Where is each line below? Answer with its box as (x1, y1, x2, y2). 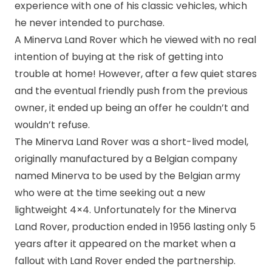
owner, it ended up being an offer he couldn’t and (15, 101, 249, 115)
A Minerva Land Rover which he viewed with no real (15, 33, 256, 47)
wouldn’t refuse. (15, 118, 90, 132)
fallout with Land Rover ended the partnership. (15, 254, 236, 268)
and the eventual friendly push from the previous (15, 84, 248, 98)
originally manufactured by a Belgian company (15, 152, 237, 166)
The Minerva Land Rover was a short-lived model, (15, 135, 248, 149)
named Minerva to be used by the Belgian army (15, 169, 240, 183)
